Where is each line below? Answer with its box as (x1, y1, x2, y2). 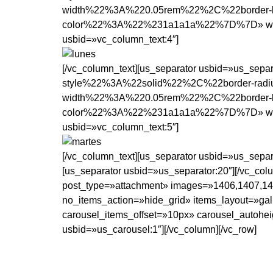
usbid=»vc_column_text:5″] (62, 122, 179, 133)
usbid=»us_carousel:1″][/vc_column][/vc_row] (62, 224, 257, 235)
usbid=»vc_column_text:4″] (62, 34, 179, 45)
